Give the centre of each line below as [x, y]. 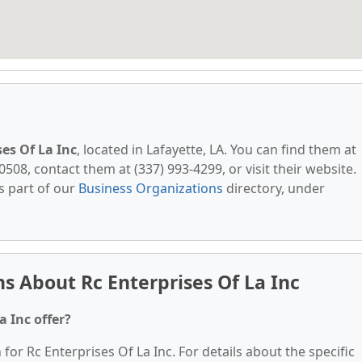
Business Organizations [151, 188]
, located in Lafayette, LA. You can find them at [217, 149]
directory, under [274, 188]
